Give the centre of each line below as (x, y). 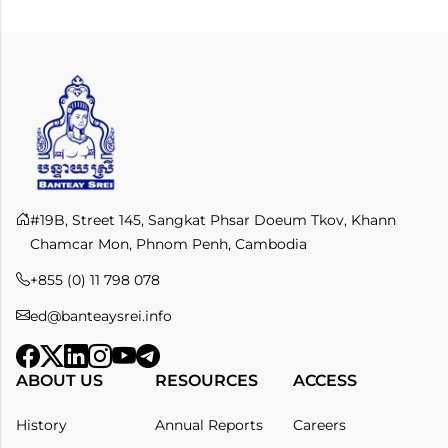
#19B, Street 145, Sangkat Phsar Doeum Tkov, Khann (213, 219)
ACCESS (325, 380)
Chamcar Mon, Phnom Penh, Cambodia (168, 243)
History (41, 424)
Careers (320, 424)
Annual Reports (208, 424)
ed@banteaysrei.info (101, 315)
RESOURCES (206, 380)
